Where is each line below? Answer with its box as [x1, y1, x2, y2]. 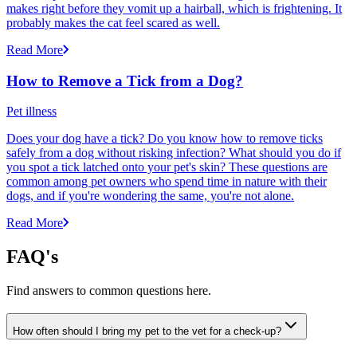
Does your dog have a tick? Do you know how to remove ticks [6, 131, 323, 146]
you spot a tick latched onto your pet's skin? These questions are [6, 160, 328, 175]
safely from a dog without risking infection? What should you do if [6, 146, 341, 160]
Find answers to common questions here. [6, 284, 211, 298]
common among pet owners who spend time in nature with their [6, 175, 327, 189]
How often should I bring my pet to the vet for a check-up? [13, 324, 281, 337]
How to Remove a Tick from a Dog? [6, 72, 243, 89]
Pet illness [6, 104, 57, 119]
